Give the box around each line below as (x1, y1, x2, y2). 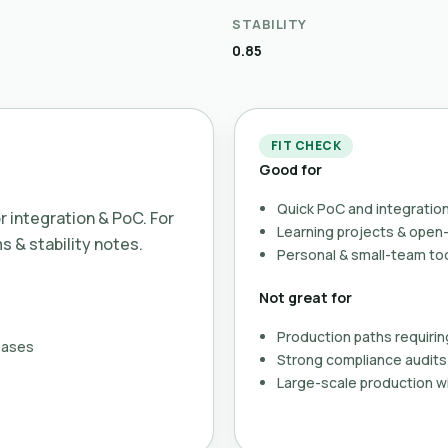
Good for (259, 160, 322, 179)
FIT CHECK (271, 137, 342, 154)
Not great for (259, 288, 352, 307)
